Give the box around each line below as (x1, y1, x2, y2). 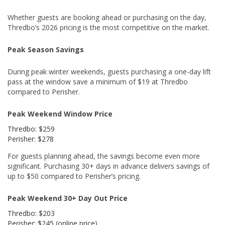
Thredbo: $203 (8, 208, 55, 218)
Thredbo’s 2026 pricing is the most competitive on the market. (8, 23, 209, 33)
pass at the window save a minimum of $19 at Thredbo (8, 77, 188, 87)
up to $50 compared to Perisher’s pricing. (8, 171, 141, 181)
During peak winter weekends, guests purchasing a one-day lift (8, 67, 211, 77)
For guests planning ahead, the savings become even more (8, 151, 200, 161)
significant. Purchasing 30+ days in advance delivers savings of (8, 161, 209, 171)
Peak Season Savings (8, 45, 84, 55)
